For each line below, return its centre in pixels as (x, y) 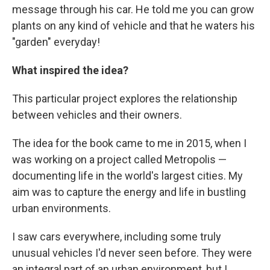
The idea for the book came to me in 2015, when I (129, 143)
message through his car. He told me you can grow (133, 9)
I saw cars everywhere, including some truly (117, 237)
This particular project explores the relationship (125, 99)
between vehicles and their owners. (97, 115)
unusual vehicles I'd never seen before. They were (132, 253)
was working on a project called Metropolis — (119, 159)
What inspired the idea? (73, 70)
